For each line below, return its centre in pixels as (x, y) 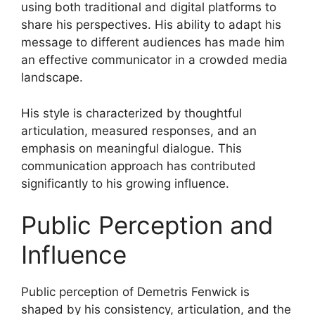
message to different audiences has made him (153, 43)
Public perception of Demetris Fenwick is (135, 292)
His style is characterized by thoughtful (131, 113)
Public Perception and (147, 225)
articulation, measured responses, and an (139, 130)
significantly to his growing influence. (125, 183)
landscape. (52, 78)
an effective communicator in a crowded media (154, 60)
